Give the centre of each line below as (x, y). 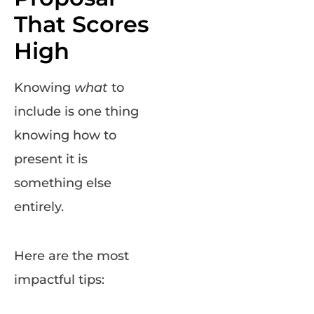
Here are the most (71, 256)
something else (63, 183)
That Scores (81, 25)
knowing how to (65, 136)
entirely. (39, 207)
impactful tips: (59, 280)
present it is (51, 159)
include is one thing (76, 112)
